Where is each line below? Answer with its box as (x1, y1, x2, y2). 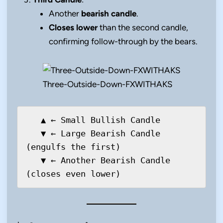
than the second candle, (98, 22, 188, 33)
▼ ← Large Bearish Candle (26, 128, 41, 138)
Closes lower (49, 22, 98, 33)
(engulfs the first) (26, 141, 120, 152)
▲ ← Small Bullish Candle (26, 114, 41, 125)
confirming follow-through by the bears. (49, 36, 198, 47)
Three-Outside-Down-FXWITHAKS (43, 79, 172, 90)
